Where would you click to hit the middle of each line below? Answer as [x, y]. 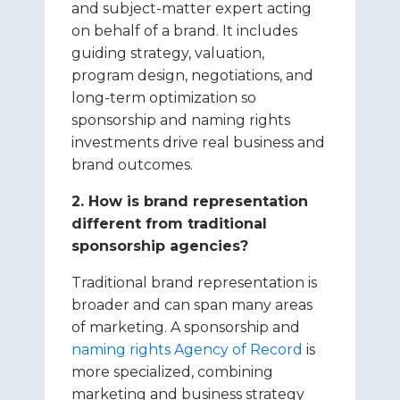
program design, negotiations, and [192, 75]
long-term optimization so [164, 98]
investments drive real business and [198, 142]
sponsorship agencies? [160, 246]
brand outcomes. [132, 165]
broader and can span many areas [192, 305]
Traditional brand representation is [194, 283]
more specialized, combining [172, 372]
